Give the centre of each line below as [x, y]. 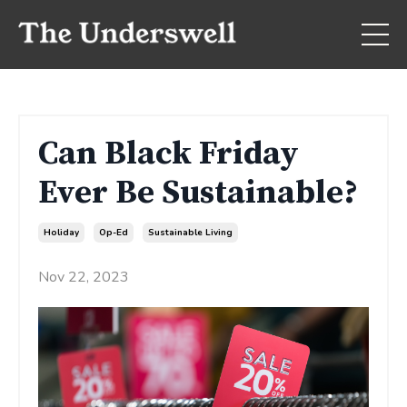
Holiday [61, 233]
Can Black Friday [169, 154]
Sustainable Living [190, 233]
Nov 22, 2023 [84, 278]
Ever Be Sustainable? [198, 194]
